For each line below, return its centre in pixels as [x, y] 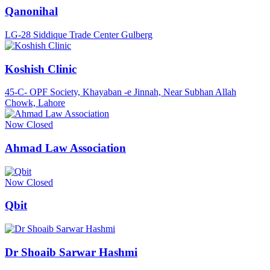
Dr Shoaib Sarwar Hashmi [71, 252]
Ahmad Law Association [65, 148]
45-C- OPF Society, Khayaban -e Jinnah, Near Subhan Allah [121, 92]
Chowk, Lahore [35, 103]
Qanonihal [31, 11]
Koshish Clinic [41, 69]
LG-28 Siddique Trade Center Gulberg [79, 34]
